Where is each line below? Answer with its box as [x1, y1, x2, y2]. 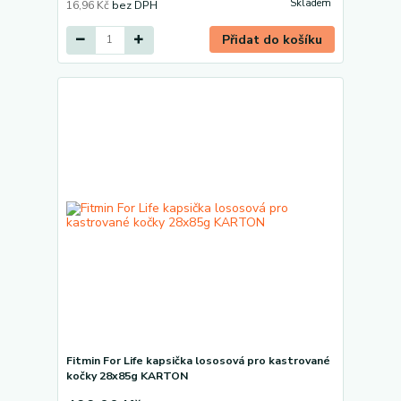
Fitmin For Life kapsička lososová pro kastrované [65, 354, 330, 369]
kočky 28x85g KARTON [65, 369, 188, 384]
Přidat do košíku [222, 30, 323, 48]
